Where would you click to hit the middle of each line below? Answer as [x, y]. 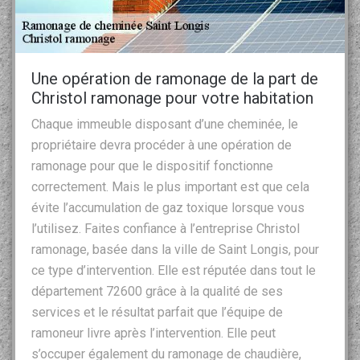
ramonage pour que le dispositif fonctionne [152, 166]
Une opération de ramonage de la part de [175, 78]
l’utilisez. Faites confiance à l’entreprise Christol [166, 228]
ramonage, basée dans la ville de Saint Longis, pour [175, 249]
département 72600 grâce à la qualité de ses [157, 291]
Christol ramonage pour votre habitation [172, 98]
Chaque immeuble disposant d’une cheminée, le [165, 124]
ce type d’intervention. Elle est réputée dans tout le [174, 270]
